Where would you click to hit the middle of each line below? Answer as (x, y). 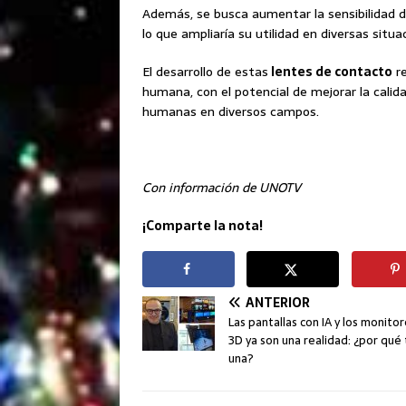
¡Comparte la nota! (203, 226)
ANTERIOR (278, 302)
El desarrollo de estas (205, 72)
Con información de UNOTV (222, 188)
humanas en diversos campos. (231, 112)
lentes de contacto (330, 72)
